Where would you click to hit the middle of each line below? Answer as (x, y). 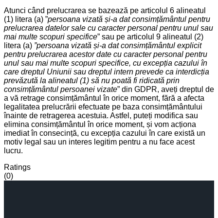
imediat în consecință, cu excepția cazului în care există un (105, 133)
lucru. (13, 150)
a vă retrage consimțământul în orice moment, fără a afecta (104, 98)
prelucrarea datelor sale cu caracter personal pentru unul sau (109, 28)
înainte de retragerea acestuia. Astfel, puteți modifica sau (101, 115)
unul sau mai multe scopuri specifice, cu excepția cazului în (106, 63)
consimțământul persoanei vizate (61, 89)
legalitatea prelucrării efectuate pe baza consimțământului (103, 107)
